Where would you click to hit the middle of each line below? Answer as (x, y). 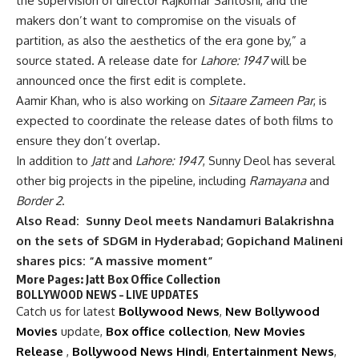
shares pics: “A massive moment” (115, 261)
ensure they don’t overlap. (88, 141)
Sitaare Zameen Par (261, 101)
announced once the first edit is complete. (131, 81)
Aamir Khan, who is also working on (112, 101)
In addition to (54, 161)
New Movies (270, 332)
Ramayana (278, 181)
